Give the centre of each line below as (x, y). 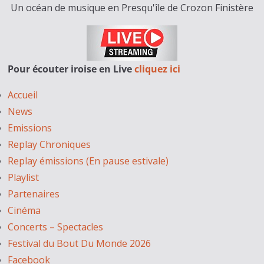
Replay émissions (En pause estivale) (88, 161)
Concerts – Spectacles (56, 227)
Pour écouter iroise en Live (71, 69)
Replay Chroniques (49, 144)
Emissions (30, 128)
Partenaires (34, 194)
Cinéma (24, 210)
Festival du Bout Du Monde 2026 (80, 243)
